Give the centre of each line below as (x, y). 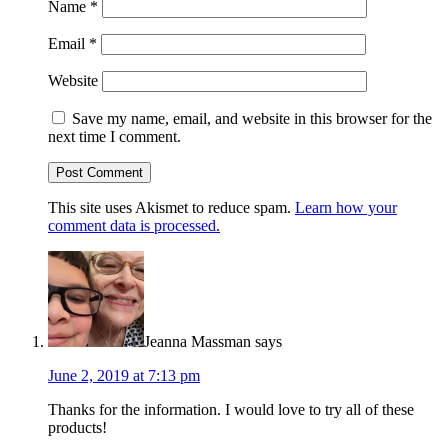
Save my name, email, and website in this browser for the (252, 119)
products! (77, 428)
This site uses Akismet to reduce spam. (171, 208)
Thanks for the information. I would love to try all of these (231, 410)
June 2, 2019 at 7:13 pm (124, 376)
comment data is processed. (134, 226)
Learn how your (346, 208)
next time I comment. (114, 137)
